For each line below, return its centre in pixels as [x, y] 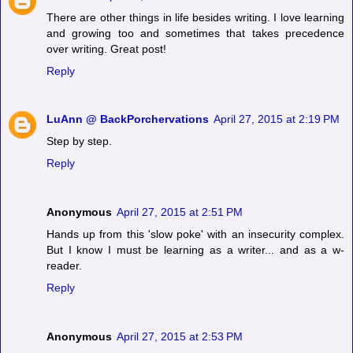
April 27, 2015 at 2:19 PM [277, 119]
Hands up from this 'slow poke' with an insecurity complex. [195, 234]
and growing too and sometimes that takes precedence [195, 33]
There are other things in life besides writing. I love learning [195, 17]
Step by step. [79, 141]
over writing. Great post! [106, 48]
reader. [64, 266]
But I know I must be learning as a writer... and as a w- [195, 250]
